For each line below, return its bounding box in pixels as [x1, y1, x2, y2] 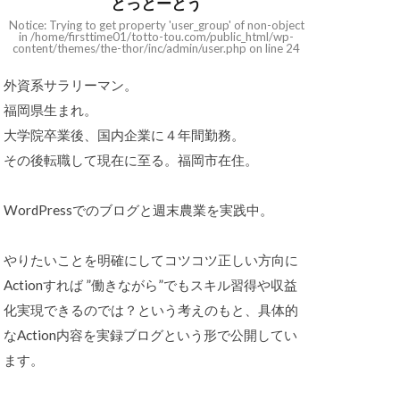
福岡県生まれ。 [4, 102, 97, 119]
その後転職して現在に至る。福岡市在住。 [4, 152, 258, 169]
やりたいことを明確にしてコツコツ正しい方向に [4, 252, 298, 269]
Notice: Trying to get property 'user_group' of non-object [8, 18, 304, 33]
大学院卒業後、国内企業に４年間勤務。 [4, 127, 245, 144]
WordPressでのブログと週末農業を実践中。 [4, 202, 273, 219]
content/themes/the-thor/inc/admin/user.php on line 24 [12, 41, 300, 56]
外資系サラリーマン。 [4, 77, 137, 94]
